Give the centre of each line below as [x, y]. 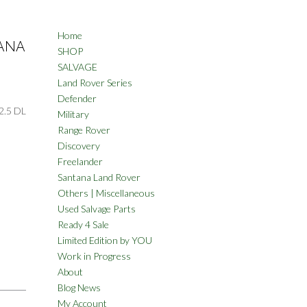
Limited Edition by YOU [105, 240]
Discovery [78, 146]
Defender [77, 98]
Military [73, 114]
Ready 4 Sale [83, 224]
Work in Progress [94, 256]
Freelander [80, 161]
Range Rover [84, 130]
